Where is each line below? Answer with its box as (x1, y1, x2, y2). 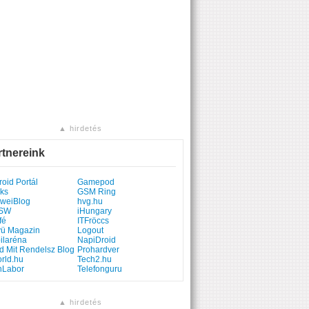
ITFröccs (77, 216, 109, 226)
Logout (77, 226, 103, 235)
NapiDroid (77, 235, 116, 245)
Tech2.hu (77, 255, 112, 264)
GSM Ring (77, 187, 116, 197)
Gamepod (77, 177, 114, 187)
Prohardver (77, 245, 119, 255)
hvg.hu (77, 197, 103, 206)
